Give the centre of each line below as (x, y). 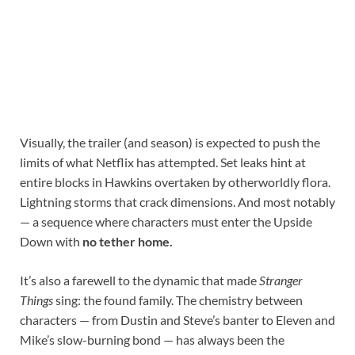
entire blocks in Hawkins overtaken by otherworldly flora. (175, 182)
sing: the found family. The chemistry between (178, 300)
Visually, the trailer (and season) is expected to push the (170, 143)
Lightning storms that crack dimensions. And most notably (177, 202)
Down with (51, 242)
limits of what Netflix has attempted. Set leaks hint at (163, 162)
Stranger (281, 281)
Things (36, 300)
